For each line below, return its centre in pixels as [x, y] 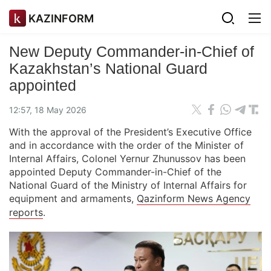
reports [26, 212]
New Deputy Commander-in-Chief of [132, 51]
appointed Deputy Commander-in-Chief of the [115, 172]
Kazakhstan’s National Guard [108, 68]
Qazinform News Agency [194, 198]
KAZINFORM [61, 18]
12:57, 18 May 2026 [48, 109]
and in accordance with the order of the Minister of [126, 145]
